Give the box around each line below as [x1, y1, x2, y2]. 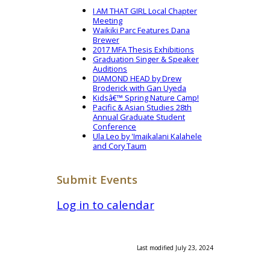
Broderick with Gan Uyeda [93, 82, 186, 93]
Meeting [93, 14, 122, 26]
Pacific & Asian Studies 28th [93, 101, 192, 113]
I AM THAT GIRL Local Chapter [93, 5, 197, 16]
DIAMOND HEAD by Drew [93, 72, 181, 84]
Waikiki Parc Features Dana [93, 24, 190, 36]
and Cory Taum [93, 140, 146, 151]
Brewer [93, 34, 119, 45]
